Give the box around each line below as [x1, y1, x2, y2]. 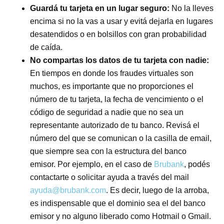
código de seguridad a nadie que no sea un [30, 107, 184, 116]
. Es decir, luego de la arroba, [106, 185, 209, 194]
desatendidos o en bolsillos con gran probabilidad [30, 29, 207, 38]
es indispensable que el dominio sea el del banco [30, 198, 206, 207]
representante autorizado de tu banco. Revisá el [30, 120, 200, 129]
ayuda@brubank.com [30, 185, 106, 194]
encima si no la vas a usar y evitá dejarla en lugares [30, 16, 213, 25]
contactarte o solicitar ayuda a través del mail [30, 172, 189, 181]
